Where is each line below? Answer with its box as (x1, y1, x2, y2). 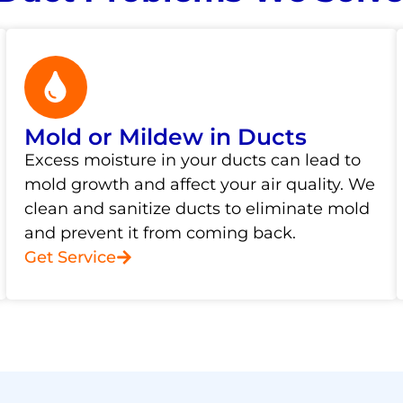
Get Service (23, 246, 116, 267)
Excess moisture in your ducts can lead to (23, 149, 361, 170)
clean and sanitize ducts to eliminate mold (23, 198, 370, 219)
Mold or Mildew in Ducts (23, 122, 307, 150)
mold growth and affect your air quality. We (23, 174, 375, 194)
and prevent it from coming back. (23, 222, 296, 243)
